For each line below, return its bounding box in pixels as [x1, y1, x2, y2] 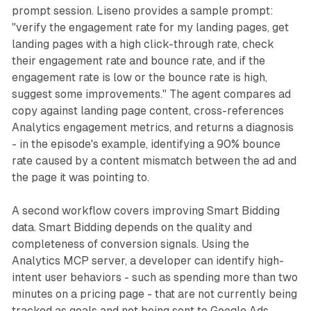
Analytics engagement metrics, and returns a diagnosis [11, 121, 294, 135]
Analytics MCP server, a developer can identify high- [11, 254, 284, 268]
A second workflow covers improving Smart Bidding [11, 204, 280, 218]
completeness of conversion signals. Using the [11, 237, 249, 251]
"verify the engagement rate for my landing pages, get [11, 21, 289, 35]
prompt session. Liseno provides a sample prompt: [11, 4, 274, 18]
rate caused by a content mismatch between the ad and [11, 154, 296, 168]
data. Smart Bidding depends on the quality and [11, 221, 252, 235]
